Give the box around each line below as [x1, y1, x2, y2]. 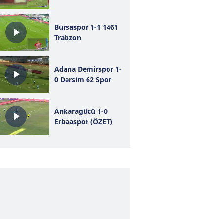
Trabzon [54, 32, 81, 42]
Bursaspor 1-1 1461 [54, 22, 118, 32]
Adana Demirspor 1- [54, 65, 122, 74]
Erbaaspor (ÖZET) [54, 117, 112, 127]
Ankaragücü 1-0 [54, 107, 108, 116]
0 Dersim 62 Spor [54, 75, 111, 85]
